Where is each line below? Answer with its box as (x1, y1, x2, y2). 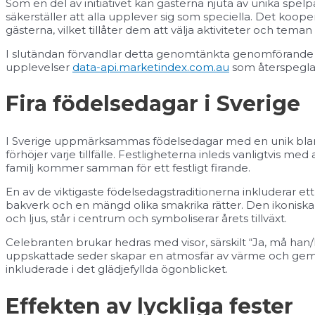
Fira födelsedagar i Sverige (6, 91, 300, 117)
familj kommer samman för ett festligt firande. (6, 161, 250, 175)
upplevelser (6, 60, 72, 74)
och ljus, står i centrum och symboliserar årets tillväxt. (6, 212, 287, 226)
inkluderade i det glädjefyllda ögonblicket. (6, 262, 228, 276)
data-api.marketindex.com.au (72, 60, 229, 74)
